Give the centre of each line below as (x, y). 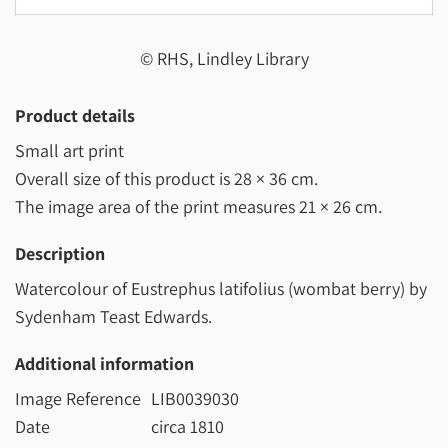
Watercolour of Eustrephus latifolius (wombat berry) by (221, 289)
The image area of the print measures (157, 207)
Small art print (69, 151)
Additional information (104, 364)
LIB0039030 (195, 399)
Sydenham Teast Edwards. (113, 317)
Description (60, 254)
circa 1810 (187, 427)
